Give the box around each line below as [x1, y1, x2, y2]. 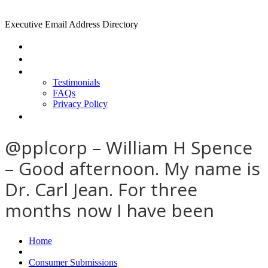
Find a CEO [29, 51, 86, 65]
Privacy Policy [53, 99, 108, 109]
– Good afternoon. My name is [5, 156, 260, 181]
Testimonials [53, 77, 100, 87]
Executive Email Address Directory [5, 19, 138, 29]
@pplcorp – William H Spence [5, 135, 252, 160]
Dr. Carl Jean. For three [5, 176, 197, 202]
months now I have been [5, 197, 214, 223]
